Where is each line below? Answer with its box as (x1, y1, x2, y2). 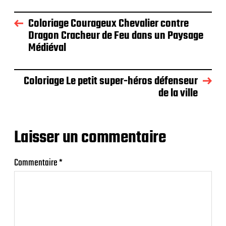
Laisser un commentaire (14, 125, 166, 151)
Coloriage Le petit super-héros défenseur (24, 73, 198, 90)
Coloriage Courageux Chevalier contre (28, 15, 189, 33)
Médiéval (28, 39, 66, 57)
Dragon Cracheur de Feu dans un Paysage (28, 27, 203, 45)
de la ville (158, 85, 198, 102)
